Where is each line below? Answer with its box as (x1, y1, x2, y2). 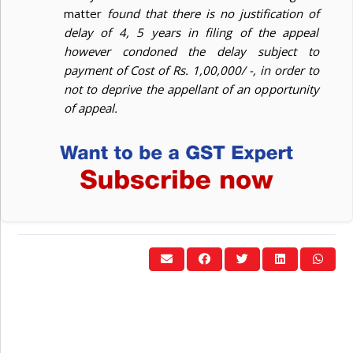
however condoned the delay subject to (64, 43, 319, 60)
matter (64, 6, 107, 22)
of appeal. (64, 100, 117, 117)
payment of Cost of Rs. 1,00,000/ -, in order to (64, 62, 319, 79)
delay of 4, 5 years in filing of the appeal (64, 24, 319, 41)
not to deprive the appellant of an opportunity (64, 81, 319, 98)
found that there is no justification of (106, 6, 319, 22)
